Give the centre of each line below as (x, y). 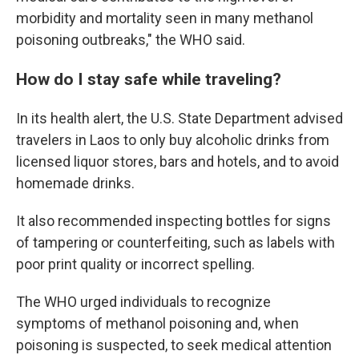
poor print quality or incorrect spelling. (135, 264)
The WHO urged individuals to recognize (143, 301)
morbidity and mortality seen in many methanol (165, 18)
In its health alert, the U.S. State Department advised (179, 118)
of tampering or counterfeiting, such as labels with (175, 242)
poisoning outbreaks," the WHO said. (131, 39)
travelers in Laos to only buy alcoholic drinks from (173, 139)
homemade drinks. (75, 183)
